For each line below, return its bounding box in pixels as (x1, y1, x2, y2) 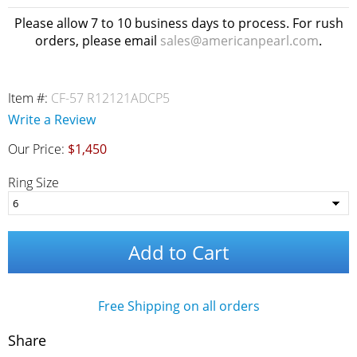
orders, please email (35, 32, 160, 49)
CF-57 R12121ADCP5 (51, 89, 170, 107)
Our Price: (8, 140, 68, 158)
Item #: (8, 89, 51, 107)
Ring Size (8, 174, 59, 191)
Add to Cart (128, 239, 229, 265)
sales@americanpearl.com (160, 32, 319, 49)
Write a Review (8, 111, 96, 128)
